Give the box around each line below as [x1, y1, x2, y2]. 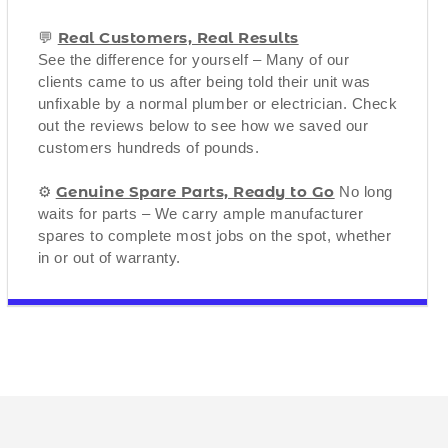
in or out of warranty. [37, 248, 181, 266]
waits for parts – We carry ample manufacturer [37, 204, 364, 222]
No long [334, 182, 393, 200]
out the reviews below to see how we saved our [37, 116, 369, 134]
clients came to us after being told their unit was [37, 72, 371, 90]
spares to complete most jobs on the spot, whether [37, 226, 392, 244]
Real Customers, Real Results [57, 27, 299, 47]
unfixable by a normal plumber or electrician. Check [37, 94, 398, 112]
